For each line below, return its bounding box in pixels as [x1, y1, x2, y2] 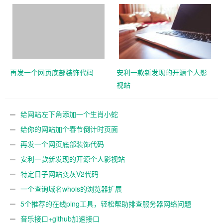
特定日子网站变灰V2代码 [20, 169, 99, 179]
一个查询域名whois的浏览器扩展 [20, 184, 122, 194]
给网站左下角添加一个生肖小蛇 [20, 109, 118, 119]
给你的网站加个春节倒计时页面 [20, 124, 118, 134]
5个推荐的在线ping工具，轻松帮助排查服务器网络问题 [20, 199, 191, 209]
